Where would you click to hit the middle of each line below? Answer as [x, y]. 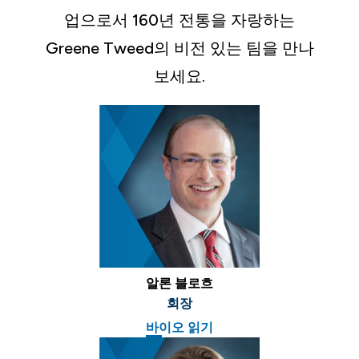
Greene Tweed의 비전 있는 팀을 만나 [179, 48]
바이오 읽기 [179, 327]
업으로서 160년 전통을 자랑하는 [179, 20]
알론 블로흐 [179, 283]
